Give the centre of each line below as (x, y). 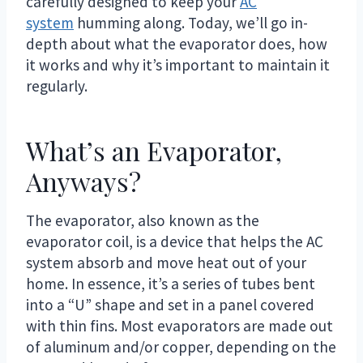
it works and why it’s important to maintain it (178, 64)
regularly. (57, 85)
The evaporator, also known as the (143, 220)
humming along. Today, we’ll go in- (191, 22)
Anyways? (83, 181)
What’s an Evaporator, (154, 150)
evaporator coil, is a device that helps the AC (175, 241)
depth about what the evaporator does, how (177, 43)
